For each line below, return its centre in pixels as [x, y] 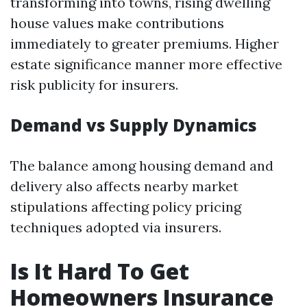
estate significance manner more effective [146, 64]
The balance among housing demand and [142, 165]
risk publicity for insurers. [94, 85]
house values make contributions [117, 23]
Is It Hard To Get [100, 271]
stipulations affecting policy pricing [126, 207]
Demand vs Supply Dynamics [134, 125]
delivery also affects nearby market [124, 186]
